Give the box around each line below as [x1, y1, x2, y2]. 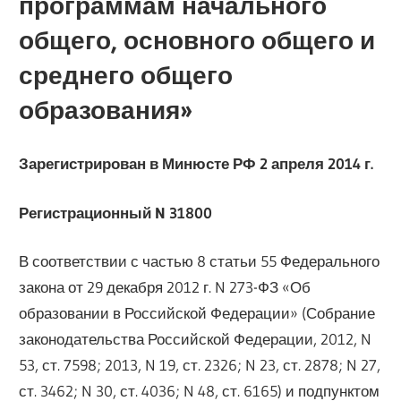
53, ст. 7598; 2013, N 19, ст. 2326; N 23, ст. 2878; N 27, [19, 355, 381, 375]
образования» [19, 94, 193, 125]
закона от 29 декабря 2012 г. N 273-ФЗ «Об [19, 277, 311, 297]
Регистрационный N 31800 [19, 202, 213, 222]
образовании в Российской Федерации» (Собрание [19, 303, 376, 323]
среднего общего [19, 59, 234, 90]
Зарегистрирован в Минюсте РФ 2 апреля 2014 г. [19, 154, 374, 174]
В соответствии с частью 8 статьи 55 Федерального [19, 252, 380, 271]
